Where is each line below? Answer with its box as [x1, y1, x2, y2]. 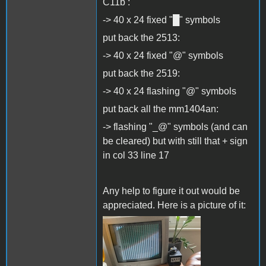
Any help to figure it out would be [103, 185, 240, 196]
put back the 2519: [103, 68, 180, 78]
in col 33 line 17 [103, 150, 169, 160]
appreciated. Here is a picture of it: [103, 199, 248, 210]
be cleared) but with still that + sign [103, 135, 248, 146]
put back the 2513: [103, 32, 180, 43]
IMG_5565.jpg [107, 229, 185, 242]
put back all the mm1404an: [103, 103, 218, 114]
